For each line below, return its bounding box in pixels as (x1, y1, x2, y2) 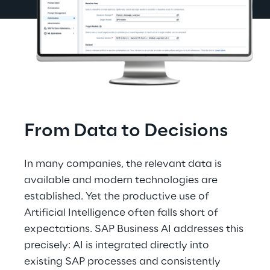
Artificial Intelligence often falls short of (24, 207, 221, 219)
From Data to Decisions (24, 122, 228, 142)
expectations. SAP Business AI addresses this (24, 224, 246, 235)
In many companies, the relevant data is (24, 159, 224, 170)
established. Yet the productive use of (24, 191, 212, 202)
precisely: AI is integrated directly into (24, 240, 212, 251)
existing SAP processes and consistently (24, 256, 223, 268)
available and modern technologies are (24, 175, 220, 186)
